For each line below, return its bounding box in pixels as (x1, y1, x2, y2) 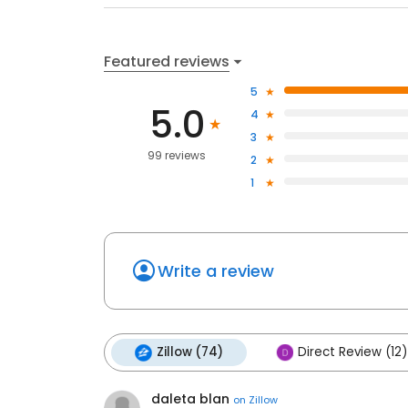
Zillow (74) (157, 343, 223, 361)
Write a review (158, 260, 274, 282)
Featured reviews (104, 50, 229, 72)
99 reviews (148, 148, 207, 163)
